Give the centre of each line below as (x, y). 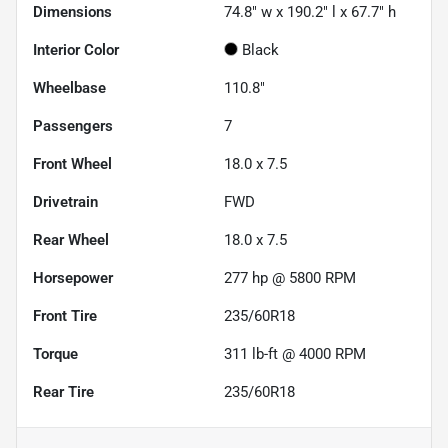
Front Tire (65, 315)
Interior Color (76, 49)
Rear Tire (63, 391)
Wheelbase (69, 87)
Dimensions (72, 11)
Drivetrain (65, 201)
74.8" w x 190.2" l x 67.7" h (310, 11)
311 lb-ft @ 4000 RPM (295, 353)
